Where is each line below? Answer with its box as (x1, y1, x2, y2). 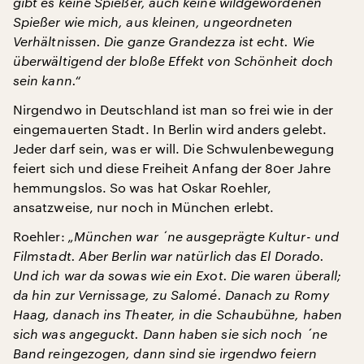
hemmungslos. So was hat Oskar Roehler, (13, 179, 272, 195)
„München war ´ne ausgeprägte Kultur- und (67, 227, 339, 244)
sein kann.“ (13, 71, 80, 88)
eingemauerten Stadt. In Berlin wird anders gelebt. (13, 120, 327, 136)
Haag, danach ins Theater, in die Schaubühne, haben (13, 305, 342, 322)
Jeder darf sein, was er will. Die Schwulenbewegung (13, 140, 334, 156)
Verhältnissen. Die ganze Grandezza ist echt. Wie (13, 32, 314, 49)
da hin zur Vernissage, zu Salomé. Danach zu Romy (13, 286, 329, 302)
